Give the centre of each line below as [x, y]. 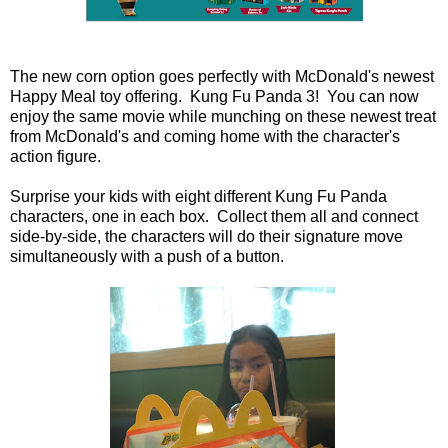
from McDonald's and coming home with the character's [205, 136]
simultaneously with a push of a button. [147, 256]
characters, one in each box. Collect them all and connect [214, 216]
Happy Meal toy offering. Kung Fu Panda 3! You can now [214, 96]
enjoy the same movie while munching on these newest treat [223, 116]
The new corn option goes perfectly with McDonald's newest [222, 76]
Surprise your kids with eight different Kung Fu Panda [198, 196]
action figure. [55, 156]
